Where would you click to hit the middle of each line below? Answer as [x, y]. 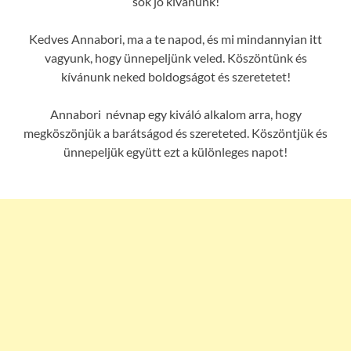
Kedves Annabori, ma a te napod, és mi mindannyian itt [175, 39]
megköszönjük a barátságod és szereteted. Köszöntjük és [175, 133]
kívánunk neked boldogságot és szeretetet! [175, 77]
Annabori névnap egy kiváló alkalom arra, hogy [175, 114]
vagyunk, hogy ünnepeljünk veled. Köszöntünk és [175, 58]
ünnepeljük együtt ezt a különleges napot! [175, 152]
